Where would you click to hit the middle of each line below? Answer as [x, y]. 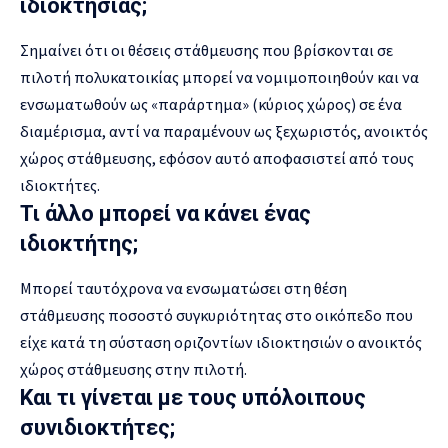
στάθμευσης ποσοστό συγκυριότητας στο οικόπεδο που [216, 314]
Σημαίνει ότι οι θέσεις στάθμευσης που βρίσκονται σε [206, 49]
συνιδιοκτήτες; [97, 427]
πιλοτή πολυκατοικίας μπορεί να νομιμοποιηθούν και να [219, 76]
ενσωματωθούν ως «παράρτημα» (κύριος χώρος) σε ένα [211, 103]
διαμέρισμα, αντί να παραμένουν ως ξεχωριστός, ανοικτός [224, 130]
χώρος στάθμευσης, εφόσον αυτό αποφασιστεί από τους [217, 157]
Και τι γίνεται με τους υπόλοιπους [193, 397]
